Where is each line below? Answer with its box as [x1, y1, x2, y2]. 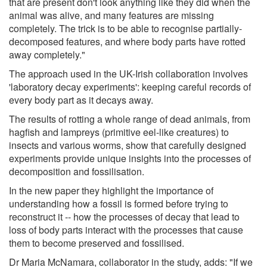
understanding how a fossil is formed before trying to [9, 196, 228, 210]
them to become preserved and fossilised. [9, 235, 184, 250]
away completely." [9, 47, 85, 61]
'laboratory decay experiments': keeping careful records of [9, 79, 251, 94]
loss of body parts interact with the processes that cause [9, 222, 243, 237]
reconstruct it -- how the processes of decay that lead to [9, 209, 240, 223]
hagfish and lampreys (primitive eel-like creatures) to [9, 125, 229, 139]
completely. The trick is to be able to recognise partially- [9, 21, 242, 35]
